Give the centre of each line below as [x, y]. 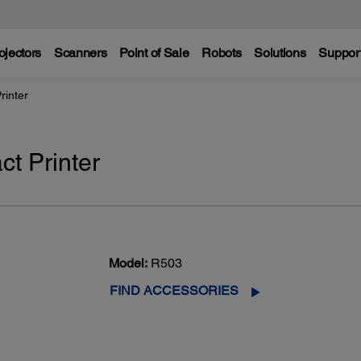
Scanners [80, 53]
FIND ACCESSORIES [174, 291]
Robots [222, 53]
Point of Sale [154, 53]
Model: [128, 263]
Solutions [280, 53]
